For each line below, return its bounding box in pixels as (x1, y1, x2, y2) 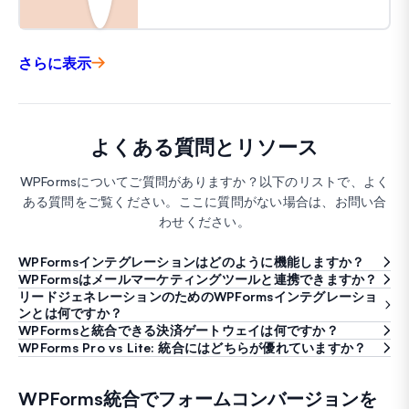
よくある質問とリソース (90, 133, 319, 159)
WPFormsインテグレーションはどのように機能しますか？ (18, 253, 365, 269)
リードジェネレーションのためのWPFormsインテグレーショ (18, 288, 378, 304)
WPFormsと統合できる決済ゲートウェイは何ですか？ (18, 321, 339, 338)
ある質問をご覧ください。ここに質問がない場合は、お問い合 (22, 193, 387, 209)
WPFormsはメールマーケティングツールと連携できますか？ (18, 270, 378, 287)
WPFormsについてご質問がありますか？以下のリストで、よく (19, 173, 390, 189)
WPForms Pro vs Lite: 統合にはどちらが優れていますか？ (18, 339, 367, 355)
